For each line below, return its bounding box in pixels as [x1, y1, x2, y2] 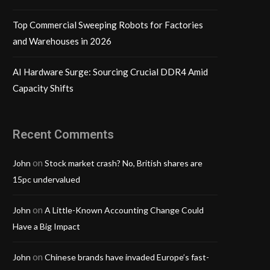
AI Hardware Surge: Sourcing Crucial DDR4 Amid [13, 66, 208, 78]
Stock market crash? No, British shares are [45, 158, 202, 169]
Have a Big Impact [13, 221, 80, 232]
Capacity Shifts [13, 83, 74, 94]
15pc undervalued [13, 174, 80, 185]
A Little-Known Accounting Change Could [45, 205, 204, 216]
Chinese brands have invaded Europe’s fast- [45, 252, 209, 263]
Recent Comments [13, 127, 114, 142]
